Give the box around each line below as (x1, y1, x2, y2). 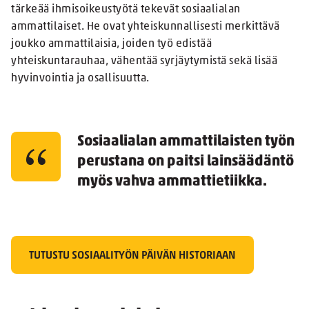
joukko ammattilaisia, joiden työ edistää (11, 39, 212, 50)
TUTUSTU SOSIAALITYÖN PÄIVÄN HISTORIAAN (29, 250, 236, 262)
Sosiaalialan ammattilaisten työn (77, 134, 295, 150)
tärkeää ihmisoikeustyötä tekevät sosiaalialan (11, 4, 241, 16)
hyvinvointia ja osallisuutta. (11, 73, 150, 85)
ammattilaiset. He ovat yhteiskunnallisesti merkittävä (11, 21, 280, 33)
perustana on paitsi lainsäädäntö (77, 154, 294, 170)
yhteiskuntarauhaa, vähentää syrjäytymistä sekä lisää (11, 56, 277, 68)
